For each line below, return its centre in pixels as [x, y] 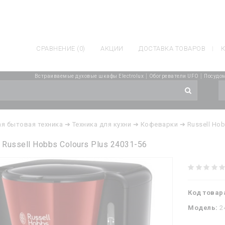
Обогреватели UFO [174, 76]
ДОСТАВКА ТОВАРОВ [172, 48]
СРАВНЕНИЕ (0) [61, 48]
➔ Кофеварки [155, 124]
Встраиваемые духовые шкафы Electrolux [89, 76]
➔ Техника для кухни [98, 124]
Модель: [203, 208]
